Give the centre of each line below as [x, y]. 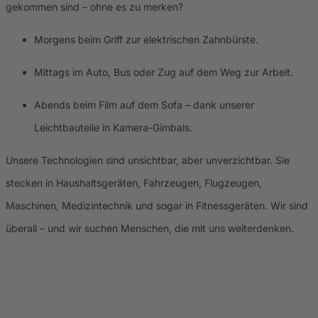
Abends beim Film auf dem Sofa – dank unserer [144, 105]
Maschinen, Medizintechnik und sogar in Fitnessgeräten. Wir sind [157, 206]
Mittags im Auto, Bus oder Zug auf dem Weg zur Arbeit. [164, 72]
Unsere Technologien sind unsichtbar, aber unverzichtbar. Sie [148, 160]
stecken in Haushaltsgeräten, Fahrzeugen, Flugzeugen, [134, 183]
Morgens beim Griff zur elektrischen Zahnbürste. [146, 40]
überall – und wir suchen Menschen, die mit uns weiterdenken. [150, 229]
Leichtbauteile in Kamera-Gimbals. [113, 128]
